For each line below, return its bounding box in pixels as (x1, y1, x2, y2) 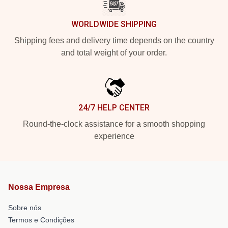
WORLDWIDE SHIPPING (71, 19, 157, 29)
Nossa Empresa (8, 182, 70, 191)
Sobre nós (8, 203, 41, 212)
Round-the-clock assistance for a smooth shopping (23, 119, 205, 128)
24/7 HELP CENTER (78, 102, 150, 112)
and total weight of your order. (61, 48, 167, 57)
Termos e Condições (8, 215, 74, 224)
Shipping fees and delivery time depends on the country (14, 36, 214, 45)
